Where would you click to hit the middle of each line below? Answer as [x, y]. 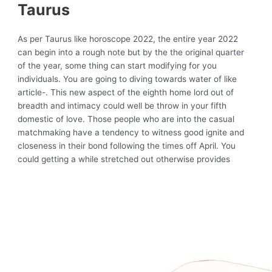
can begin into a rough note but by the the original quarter [131, 53]
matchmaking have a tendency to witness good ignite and [131, 133]
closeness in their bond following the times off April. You [127, 146]
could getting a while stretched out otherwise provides [124, 159]
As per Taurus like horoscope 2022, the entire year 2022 [128, 39]
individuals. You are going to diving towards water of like [127, 79]
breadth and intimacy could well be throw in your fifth [122, 106]
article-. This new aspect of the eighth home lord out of [126, 93]
